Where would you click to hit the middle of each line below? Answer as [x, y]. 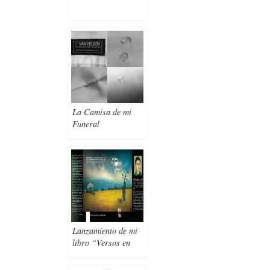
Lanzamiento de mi [105, 230]
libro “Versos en [101, 242]
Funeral [86, 124]
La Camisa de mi [102, 111]
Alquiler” [89, 254]
